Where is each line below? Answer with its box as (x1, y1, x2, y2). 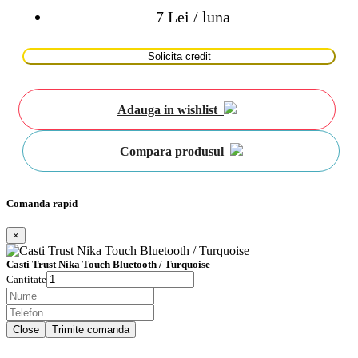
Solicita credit (147, 50, 211, 62)
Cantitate (6, 273, 46, 286)
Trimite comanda (52, 324, 129, 336)
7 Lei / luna (156, 7, 230, 26)
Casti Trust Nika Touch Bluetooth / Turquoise (6, 258, 210, 271)
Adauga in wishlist (117, 102, 224, 117)
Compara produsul (119, 144, 230, 158)
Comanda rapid (6, 197, 78, 210)
